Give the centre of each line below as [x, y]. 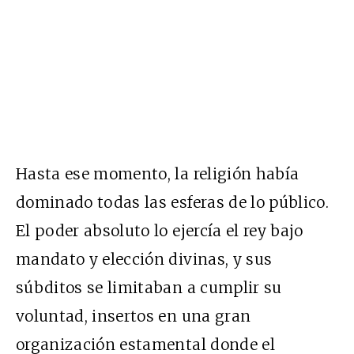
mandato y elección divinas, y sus [144, 259]
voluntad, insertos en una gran [134, 316]
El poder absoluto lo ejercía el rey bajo [160, 230]
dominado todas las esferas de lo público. [173, 202]
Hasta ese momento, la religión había [158, 173]
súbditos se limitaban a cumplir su [149, 287]
